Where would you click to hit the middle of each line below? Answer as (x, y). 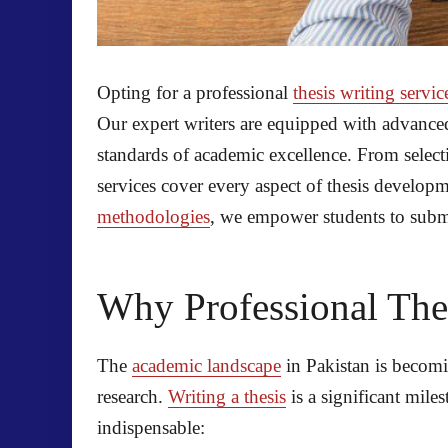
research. (132, 396)
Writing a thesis (227, 396)
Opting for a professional (195, 92)
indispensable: (151, 427)
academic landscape (206, 365)
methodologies (153, 216)
